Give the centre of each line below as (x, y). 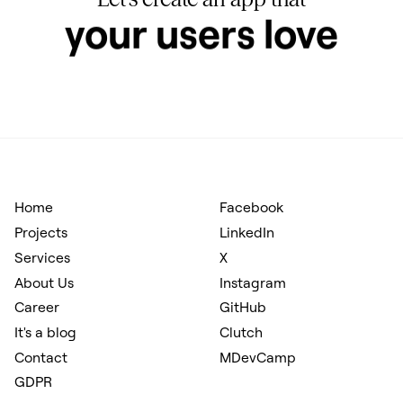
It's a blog (45, 332)
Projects (40, 233)
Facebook (251, 207)
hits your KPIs (201, 52)
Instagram (252, 282)
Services (42, 257)
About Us (44, 282)
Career (36, 307)
